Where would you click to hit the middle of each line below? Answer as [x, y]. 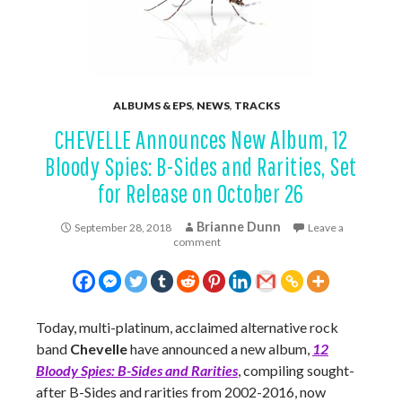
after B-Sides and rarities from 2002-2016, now [181, 392]
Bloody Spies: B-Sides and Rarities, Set [201, 166]
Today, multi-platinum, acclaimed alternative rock [187, 327]
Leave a [325, 227]
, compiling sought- [296, 370]
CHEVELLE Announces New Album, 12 [201, 140]
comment [197, 242]
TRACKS [257, 105]
